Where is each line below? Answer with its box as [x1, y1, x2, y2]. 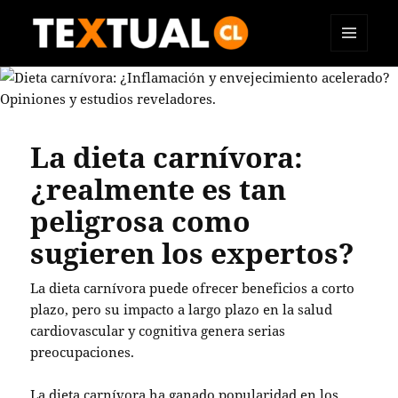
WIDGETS [330, 81, 381, 96]
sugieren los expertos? [30, 234, 355, 272]
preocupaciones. [30, 343, 135, 361]
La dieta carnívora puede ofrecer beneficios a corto [30, 279, 355, 297]
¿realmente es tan [30, 170, 287, 208]
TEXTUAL [30, 63, 117, 90]
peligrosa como [30, 202, 251, 240]
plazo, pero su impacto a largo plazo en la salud [30, 300, 333, 318]
